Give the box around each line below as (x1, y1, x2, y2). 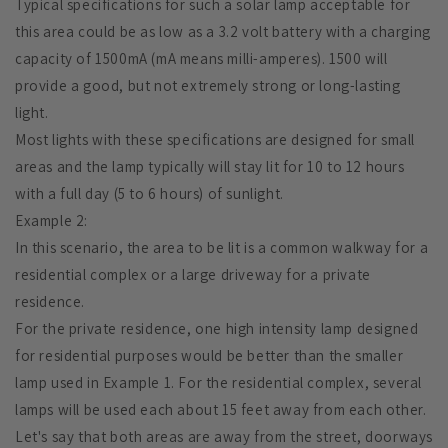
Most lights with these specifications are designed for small (15, 130, 416, 150)
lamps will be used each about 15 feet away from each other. (15, 400, 427, 420)
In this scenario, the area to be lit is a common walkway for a (15, 238, 429, 258)
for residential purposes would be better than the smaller (15, 346, 404, 366)
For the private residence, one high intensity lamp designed (15, 319, 419, 339)
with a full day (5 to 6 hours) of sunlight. (15, 184, 284, 204)
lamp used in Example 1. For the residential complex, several (15, 373, 423, 393)
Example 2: (15, 211, 88, 231)
